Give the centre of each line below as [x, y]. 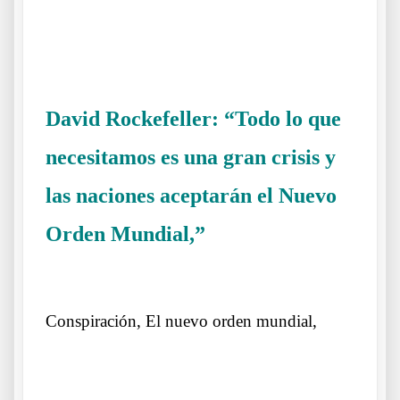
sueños [62, 275]
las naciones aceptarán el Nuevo [191, 196]
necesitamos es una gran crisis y [191, 157]
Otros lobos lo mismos [264, 237]
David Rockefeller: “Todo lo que [193, 119]
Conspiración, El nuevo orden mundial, [181, 321]
